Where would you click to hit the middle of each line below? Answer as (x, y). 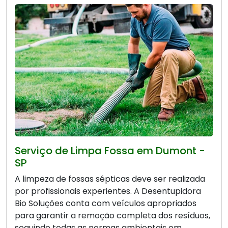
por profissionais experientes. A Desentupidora (108, 191)
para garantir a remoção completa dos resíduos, (112, 216)
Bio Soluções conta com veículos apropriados (106, 204)
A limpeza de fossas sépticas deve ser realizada (110, 179)
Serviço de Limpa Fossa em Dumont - (110, 151)
